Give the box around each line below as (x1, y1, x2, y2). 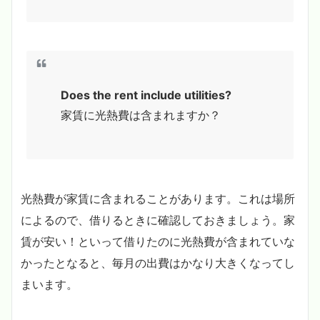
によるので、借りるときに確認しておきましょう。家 (21, 212, 295, 227)
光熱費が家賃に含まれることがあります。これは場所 (21, 191, 295, 206)
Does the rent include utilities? (61, 87, 231, 102)
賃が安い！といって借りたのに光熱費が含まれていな (21, 234, 295, 249)
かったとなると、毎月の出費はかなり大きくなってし (21, 255, 295, 270)
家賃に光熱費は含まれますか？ (61, 107, 221, 122)
